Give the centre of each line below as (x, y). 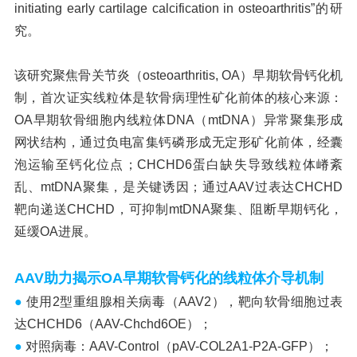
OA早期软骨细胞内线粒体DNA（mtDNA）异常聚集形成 (178, 120)
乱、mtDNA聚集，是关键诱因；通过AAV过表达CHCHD (178, 187)
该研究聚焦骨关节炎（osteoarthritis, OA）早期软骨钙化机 (178, 75)
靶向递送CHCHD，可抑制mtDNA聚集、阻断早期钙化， (178, 209)
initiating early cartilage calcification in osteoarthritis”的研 (178, 8)
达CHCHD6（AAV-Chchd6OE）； (113, 324)
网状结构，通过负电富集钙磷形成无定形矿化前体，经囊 (178, 142)
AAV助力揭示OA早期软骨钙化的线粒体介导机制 (169, 278)
